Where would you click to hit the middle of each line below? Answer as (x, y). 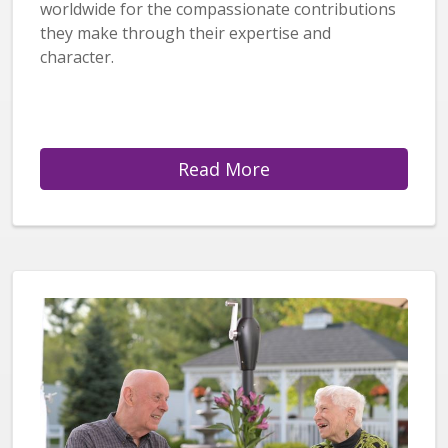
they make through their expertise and (185, 32)
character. (77, 56)
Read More (224, 168)
